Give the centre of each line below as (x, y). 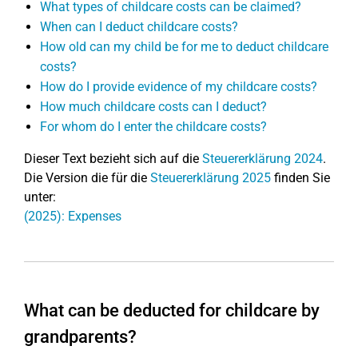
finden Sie (300, 178)
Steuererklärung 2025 (211, 178)
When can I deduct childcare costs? (139, 27)
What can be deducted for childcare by (172, 310)
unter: (40, 197)
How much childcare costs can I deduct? (153, 107)
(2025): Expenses (73, 216)
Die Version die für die (87, 178)
